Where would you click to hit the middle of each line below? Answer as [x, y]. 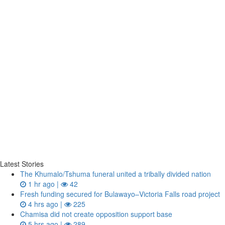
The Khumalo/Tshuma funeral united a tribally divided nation [116, 174]
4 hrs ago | [45, 204]
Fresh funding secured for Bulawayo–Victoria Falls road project [120, 194]
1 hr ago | [43, 184]
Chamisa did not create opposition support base [96, 214]
